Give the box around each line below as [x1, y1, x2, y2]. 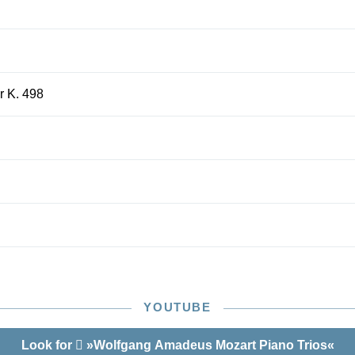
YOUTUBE [143, 300, 212, 314]
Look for [21, 338, 75, 352]
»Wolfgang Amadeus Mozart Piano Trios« [82, 338, 334, 352]
